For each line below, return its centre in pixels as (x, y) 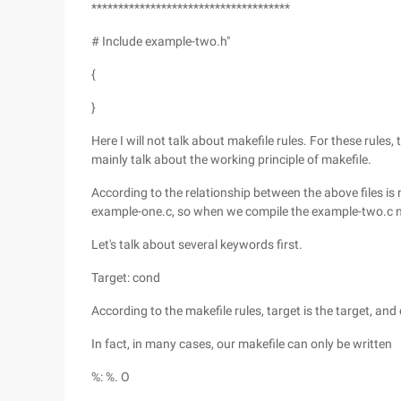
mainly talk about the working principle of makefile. (231, 159)
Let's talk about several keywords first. (197, 244)
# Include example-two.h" (161, 41)
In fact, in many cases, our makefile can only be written (242, 344)
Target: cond (126, 277)
